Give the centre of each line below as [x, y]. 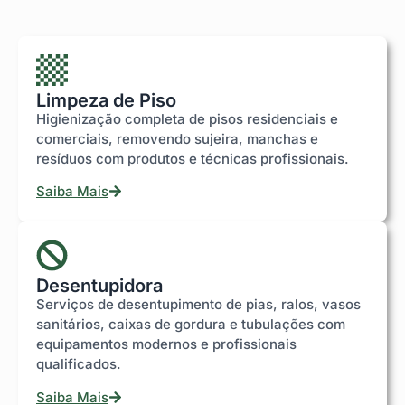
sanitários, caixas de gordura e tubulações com [191, 325]
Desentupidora [99, 286]
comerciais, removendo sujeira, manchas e [177, 139]
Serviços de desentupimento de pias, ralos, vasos [198, 305]
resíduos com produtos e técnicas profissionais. [193, 159]
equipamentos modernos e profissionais [166, 344]
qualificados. [79, 364]
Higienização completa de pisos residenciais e [187, 119]
